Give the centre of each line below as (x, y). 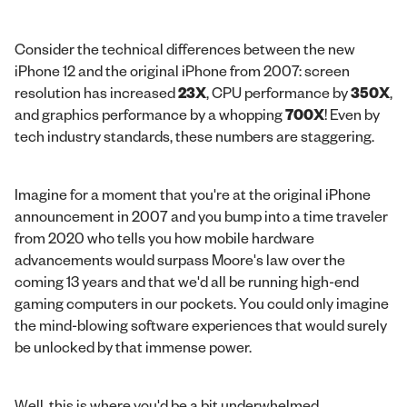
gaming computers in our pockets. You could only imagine (202, 303)
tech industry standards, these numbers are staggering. (194, 136)
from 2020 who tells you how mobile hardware (164, 238)
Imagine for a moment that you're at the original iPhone (193, 194)
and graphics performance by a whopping (150, 114)
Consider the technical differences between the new (185, 49)
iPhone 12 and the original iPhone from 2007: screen (182, 70)
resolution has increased (96, 92)
